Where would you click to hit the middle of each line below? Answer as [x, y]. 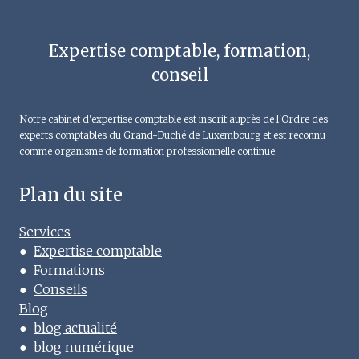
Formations [69, 270]
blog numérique [84, 347]
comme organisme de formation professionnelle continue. [148, 151]
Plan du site [71, 195]
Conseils [61, 290]
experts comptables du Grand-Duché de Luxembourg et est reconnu [172, 135]
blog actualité [75, 328]
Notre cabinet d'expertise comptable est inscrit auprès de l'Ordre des [173, 119]
